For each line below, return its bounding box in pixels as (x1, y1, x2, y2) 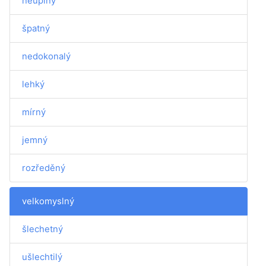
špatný (22, 23, 50, 34)
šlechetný (22, 223, 63, 235)
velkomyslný (22, 195, 74, 207)
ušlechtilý (22, 251, 62, 262)
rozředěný (22, 162, 65, 173)
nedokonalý (22, 50, 71, 62)
